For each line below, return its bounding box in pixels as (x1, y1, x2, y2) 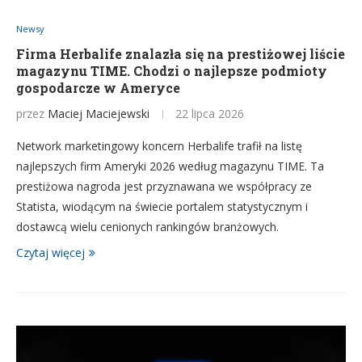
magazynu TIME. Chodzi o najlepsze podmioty (16, 62, 327, 79)
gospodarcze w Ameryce (16, 79, 180, 96)
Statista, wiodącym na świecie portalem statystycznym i (16, 199, 308, 214)
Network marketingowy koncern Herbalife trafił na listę (16, 138, 302, 154)
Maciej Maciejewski (48, 106, 149, 121)
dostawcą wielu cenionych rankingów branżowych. (16, 219, 279, 234)
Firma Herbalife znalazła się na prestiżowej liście (16, 45, 345, 62)
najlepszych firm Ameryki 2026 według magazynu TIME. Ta (16, 158, 324, 174)
